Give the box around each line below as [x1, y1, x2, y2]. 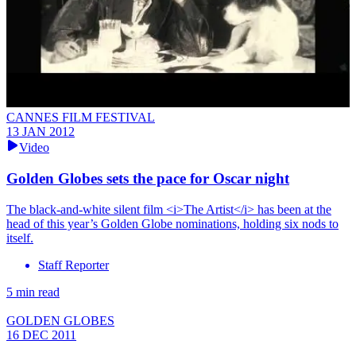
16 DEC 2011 [6, 327, 76, 342]
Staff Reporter [38, 257, 109, 272]
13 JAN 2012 [6, 125, 75, 139]
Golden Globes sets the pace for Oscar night [6, 169, 289, 187]
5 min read [6, 284, 60, 299]
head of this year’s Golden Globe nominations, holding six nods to [6, 216, 339, 230]
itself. [6, 230, 33, 245]
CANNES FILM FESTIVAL [6, 110, 155, 125]
